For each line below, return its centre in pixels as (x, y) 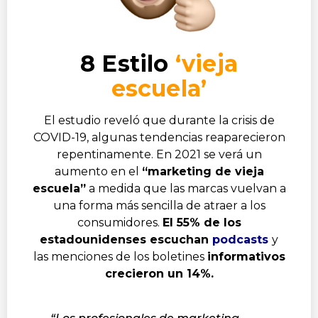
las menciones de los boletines (120, 257)
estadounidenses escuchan (126, 240)
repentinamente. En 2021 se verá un (159, 155)
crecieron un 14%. (159, 274)
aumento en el (98, 172)
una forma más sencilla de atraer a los (159, 206)
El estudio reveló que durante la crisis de (159, 121)
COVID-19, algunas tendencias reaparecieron (159, 138)
